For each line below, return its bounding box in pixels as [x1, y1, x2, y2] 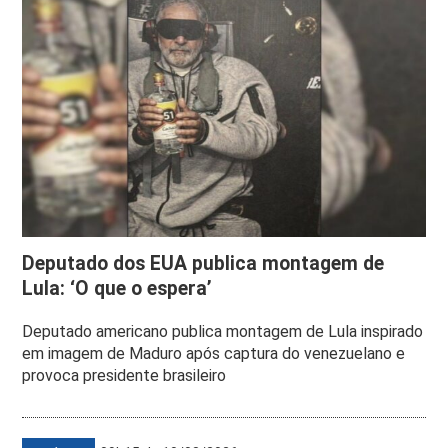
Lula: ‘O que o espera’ [22, 276, 213, 300]
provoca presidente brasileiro [22, 365, 227, 385]
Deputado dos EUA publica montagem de [22, 251, 385, 275]
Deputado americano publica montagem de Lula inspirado [22, 321, 424, 341]
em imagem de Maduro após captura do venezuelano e [22, 343, 406, 363]
